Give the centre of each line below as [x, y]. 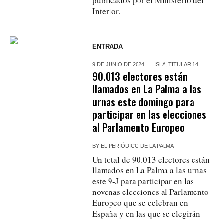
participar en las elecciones [150, 114]
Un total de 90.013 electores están [151, 159]
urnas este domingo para [144, 101]
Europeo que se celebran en [140, 202]
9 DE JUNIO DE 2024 [119, 64]
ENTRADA [108, 46]
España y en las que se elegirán [147, 213]
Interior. [107, 11]
